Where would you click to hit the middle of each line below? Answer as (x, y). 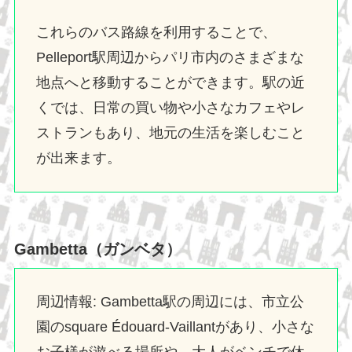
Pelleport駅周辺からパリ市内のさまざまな (170, 57)
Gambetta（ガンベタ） (97, 249)
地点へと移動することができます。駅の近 (170, 82)
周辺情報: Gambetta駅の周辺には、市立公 (170, 302)
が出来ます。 (78, 158)
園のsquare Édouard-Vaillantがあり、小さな (175, 327)
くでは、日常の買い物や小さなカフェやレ (170, 107)
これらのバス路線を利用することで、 (156, 32)
